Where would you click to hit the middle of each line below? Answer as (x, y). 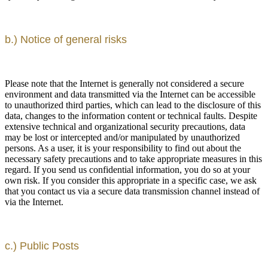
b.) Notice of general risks (66, 39)
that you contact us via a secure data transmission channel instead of (132, 191)
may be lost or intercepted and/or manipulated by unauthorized (122, 137)
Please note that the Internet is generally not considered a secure (124, 83)
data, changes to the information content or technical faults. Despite (131, 115)
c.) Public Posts (42, 246)
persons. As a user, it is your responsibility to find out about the (123, 148)
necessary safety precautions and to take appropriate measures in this (133, 159)
